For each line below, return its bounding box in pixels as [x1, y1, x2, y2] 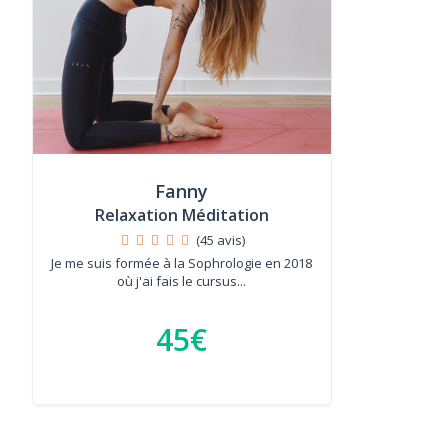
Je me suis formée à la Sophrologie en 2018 [51, 254, 313, 272]
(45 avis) [195, 231, 245, 249]
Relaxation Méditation [94, 204, 269, 226]
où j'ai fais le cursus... [117, 272, 247, 290]
